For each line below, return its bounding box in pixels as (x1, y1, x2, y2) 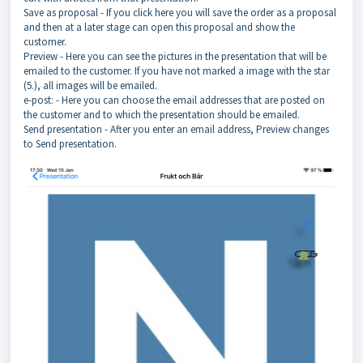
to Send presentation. (23, 137, 117, 152)
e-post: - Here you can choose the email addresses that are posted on (23, 93, 325, 108)
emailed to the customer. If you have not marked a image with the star (23, 64, 330, 79)
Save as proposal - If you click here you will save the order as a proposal (23, 6, 336, 20)
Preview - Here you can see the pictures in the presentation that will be (23, 49, 327, 64)
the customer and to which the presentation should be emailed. (23, 108, 300, 122)
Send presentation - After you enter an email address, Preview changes (23, 122, 329, 137)
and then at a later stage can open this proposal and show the (23, 20, 295, 35)
